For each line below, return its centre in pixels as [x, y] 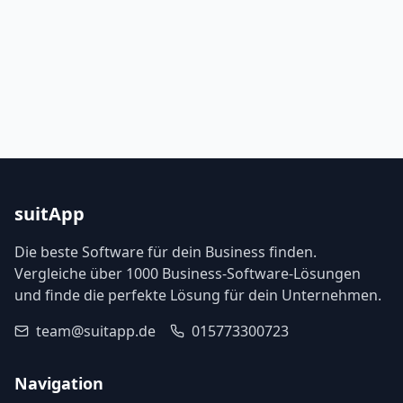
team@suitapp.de [96, 331]
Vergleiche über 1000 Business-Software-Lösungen [188, 273]
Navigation [59, 383]
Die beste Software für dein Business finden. [166, 252]
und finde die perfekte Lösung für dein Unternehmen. [198, 295]
